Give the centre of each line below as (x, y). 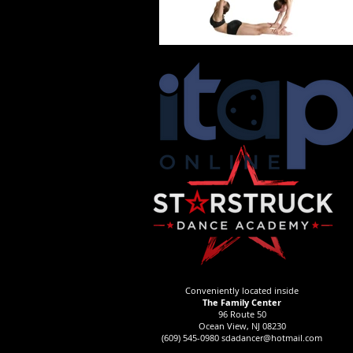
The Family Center (242, 302)
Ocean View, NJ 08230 (242, 326)
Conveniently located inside (242, 290)
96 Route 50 (242, 314)
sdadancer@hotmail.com (272, 338)
